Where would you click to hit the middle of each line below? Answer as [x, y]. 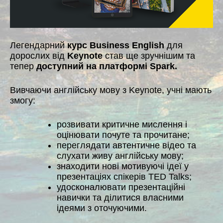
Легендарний [39, 46]
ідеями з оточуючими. [102, 208]
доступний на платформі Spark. [107, 66]
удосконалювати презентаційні [121, 187]
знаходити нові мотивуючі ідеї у [123, 167]
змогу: [23, 101]
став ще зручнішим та [149, 56]
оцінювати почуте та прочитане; [123, 135]
